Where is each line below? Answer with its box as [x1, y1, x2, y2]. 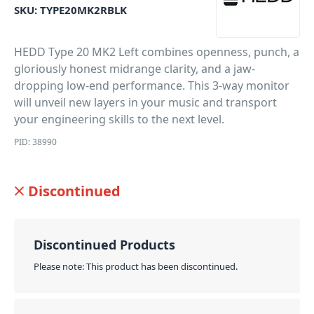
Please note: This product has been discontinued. [34, 260, 238, 273]
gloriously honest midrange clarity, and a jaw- [14, 61, 255, 76]
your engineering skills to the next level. [14, 111, 224, 127]
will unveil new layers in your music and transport [14, 95, 277, 110]
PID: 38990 [14, 136, 57, 148]
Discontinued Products [34, 236, 175, 253]
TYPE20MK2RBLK [40, 3, 127, 17]
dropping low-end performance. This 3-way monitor [14, 78, 289, 93]
